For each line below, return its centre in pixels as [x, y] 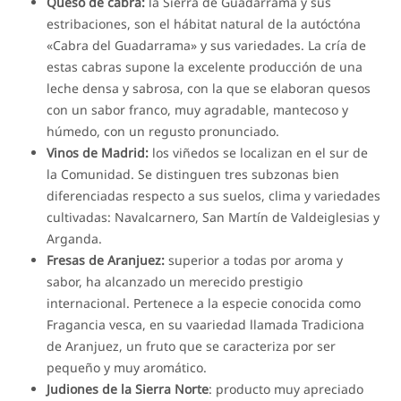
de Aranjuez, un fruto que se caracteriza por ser [192, 346]
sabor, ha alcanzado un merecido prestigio [175, 281]
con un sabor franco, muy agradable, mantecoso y [198, 109]
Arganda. [75, 238]
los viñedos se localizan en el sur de [259, 152]
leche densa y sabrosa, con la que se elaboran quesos [209, 88]
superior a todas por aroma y [254, 260]
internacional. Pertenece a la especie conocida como [204, 303]
